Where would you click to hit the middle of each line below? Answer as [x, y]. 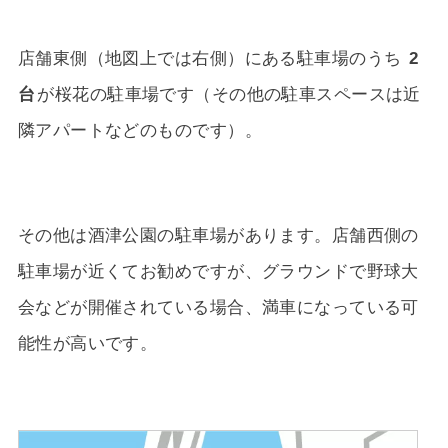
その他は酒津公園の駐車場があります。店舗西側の [218, 234]
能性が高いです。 [87, 342]
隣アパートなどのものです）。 [139, 129]
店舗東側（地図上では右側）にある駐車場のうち [212, 57]
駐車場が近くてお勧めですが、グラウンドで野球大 [218, 270]
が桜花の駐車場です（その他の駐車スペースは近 [229, 93]
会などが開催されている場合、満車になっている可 [218, 306]
